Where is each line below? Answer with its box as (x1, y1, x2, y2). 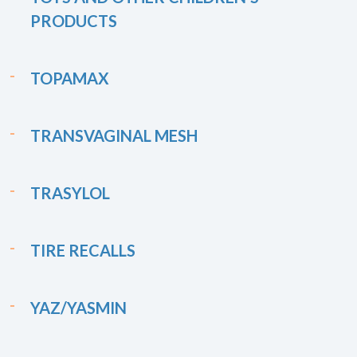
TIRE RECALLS (30, 241, 135, 260)
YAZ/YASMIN (30, 298, 127, 317)
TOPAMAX (30, 69, 109, 88)
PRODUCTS (30, 11, 117, 30)
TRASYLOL (30, 183, 110, 202)
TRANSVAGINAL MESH (30, 126, 198, 145)
